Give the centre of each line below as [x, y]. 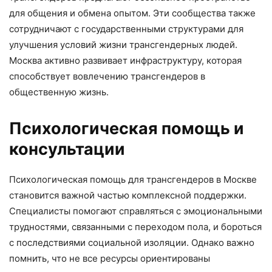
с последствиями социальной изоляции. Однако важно [132, 243]
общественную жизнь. [59, 92]
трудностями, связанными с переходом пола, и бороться [135, 227]
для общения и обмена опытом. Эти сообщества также [132, 13]
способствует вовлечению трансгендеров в [107, 76]
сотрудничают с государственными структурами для [126, 29]
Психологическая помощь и [127, 129]
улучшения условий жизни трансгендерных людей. [123, 45]
